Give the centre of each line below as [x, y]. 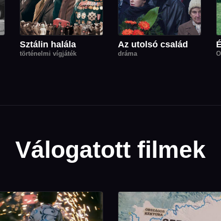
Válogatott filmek [110, 149]
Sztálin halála [48, 44]
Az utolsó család [153, 44]
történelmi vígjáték [48, 53]
